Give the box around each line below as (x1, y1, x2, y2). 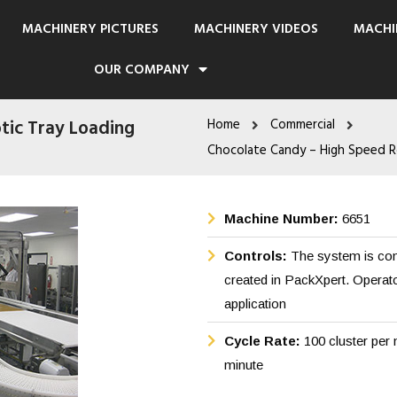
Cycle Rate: (223, 333, 304, 348)
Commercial (270, 114, 335, 136)
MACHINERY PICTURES (21, 19, 159, 40)
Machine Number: (223, 211, 342, 226)
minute (223, 357, 263, 372)
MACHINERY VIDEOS (193, 19, 318, 40)
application (223, 296, 286, 311)
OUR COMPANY (94, 59, 191, 81)
